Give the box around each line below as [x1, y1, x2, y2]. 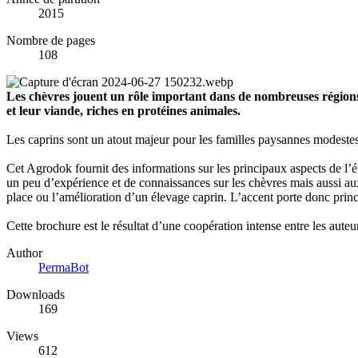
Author [6, 246, 42, 261]
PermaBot [38, 261, 89, 275]
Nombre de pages [6, 34, 95, 48]
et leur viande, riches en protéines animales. [6, 104, 241, 118]
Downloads [6, 288, 65, 302]
